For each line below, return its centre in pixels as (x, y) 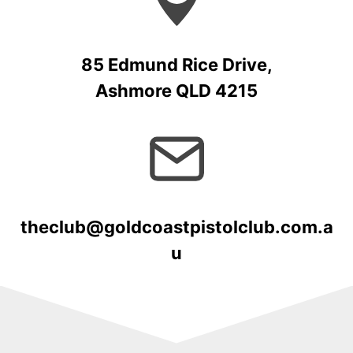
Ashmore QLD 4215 (176, 90)
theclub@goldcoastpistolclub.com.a (176, 227)
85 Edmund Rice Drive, (176, 64)
